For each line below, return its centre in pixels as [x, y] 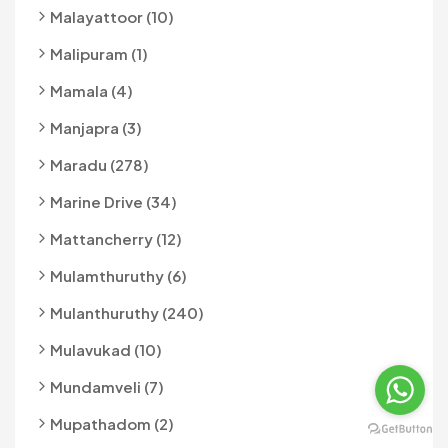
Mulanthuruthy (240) [127, 312]
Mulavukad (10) [106, 349]
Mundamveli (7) [107, 386]
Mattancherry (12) [116, 238]
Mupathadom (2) [112, 423]
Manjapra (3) [96, 127]
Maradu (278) [99, 164]
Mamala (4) [91, 90]
